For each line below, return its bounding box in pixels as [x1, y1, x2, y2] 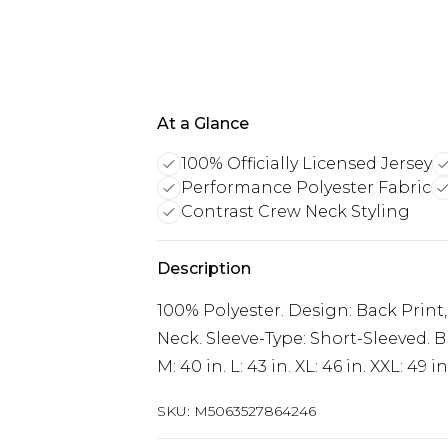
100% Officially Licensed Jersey [181, 154, 432, 173]
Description [157, 259, 251, 278]
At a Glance [157, 114, 249, 133]
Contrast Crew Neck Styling [181, 202, 410, 221]
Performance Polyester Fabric [181, 178, 431, 197]
